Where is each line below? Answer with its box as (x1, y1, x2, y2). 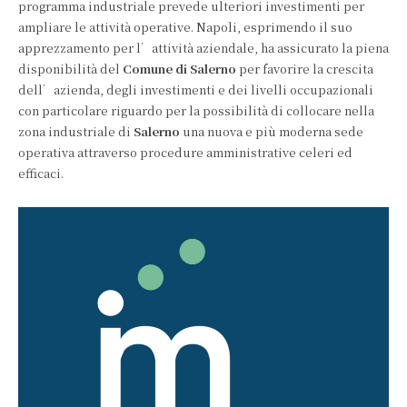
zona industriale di (18, 123, 134, 140)
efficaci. (18, 164, 64, 182)
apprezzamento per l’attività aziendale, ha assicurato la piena (18, 39, 389, 56)
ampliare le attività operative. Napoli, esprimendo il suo (18, 18, 352, 35)
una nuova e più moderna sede (180, 123, 363, 140)
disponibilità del (18, 60, 123, 77)
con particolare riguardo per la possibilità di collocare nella (18, 102, 374, 119)
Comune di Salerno (123, 60, 236, 77)
